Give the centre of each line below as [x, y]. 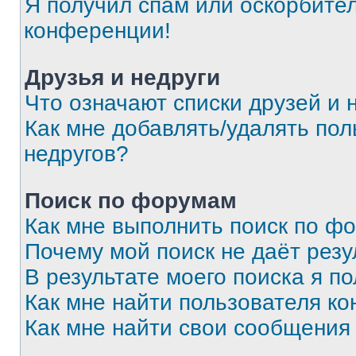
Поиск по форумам [131, 201]
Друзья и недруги [122, 77]
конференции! [97, 31]
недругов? [76, 154]
